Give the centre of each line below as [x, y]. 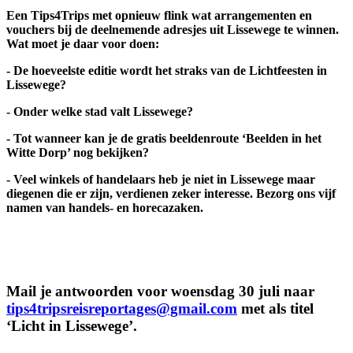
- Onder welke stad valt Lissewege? [100, 111]
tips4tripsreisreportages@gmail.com [122, 309]
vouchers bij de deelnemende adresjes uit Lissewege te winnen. [173, 29]
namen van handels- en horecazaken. [105, 207]
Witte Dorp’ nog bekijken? [78, 152]
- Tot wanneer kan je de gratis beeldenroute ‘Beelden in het [164, 138]
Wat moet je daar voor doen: [83, 43]
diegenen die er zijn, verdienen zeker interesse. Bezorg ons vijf [171, 193]
